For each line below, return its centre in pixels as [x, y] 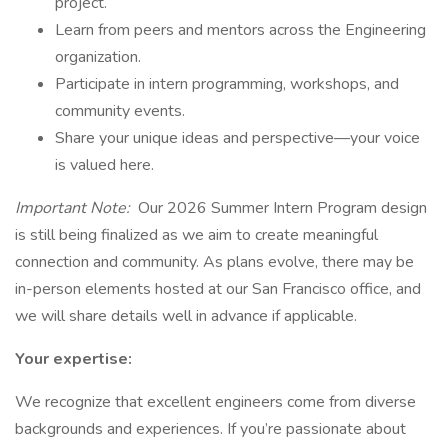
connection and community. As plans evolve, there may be [214, 262]
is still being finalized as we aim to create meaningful [196, 235]
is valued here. [104, 165]
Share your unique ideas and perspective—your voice [237, 138]
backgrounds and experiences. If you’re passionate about [210, 429]
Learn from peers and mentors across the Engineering [240, 30]
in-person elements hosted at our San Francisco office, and [218, 289]
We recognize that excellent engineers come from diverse [215, 402]
